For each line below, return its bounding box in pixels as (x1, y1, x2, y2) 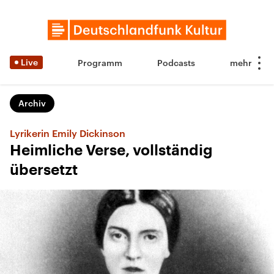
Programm (78, 57, 122, 68)
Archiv (18, 98, 46, 108)
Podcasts (157, 57, 195, 68)
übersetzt (10, 163, 78, 177)
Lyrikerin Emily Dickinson (10, 127, 125, 139)
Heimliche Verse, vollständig (10, 143, 213, 158)
